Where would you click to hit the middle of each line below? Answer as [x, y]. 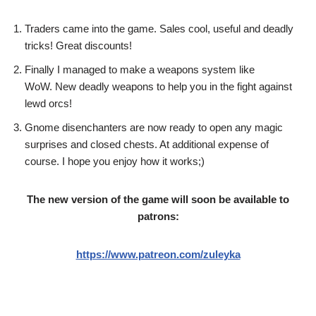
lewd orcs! [48, 103]
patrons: [158, 216]
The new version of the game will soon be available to [158, 199]
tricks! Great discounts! [78, 45]
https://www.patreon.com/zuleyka [158, 254]
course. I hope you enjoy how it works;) [115, 161]
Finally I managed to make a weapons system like [140, 69]
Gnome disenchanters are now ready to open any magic [154, 127]
